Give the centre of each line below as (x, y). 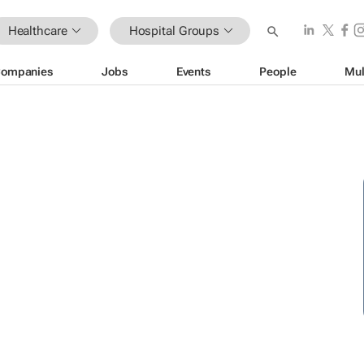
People (278, 71)
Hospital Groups (174, 30)
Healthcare (37, 30)
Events (193, 71)
